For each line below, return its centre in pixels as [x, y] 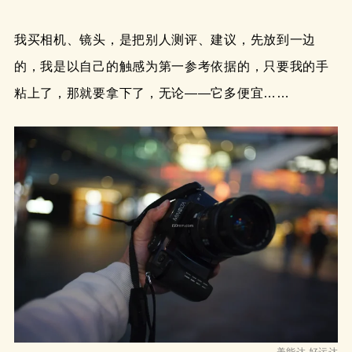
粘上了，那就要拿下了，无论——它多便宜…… [152, 93]
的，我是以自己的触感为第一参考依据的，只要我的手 [171, 66]
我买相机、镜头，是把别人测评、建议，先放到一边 [165, 39]
